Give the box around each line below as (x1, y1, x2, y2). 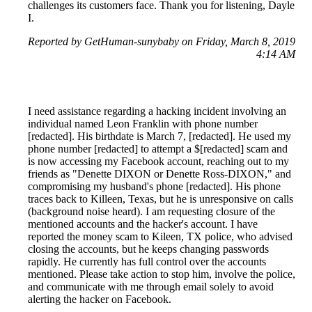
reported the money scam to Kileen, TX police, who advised (28, 231, 292, 243)
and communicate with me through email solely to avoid (28, 281, 274, 293)
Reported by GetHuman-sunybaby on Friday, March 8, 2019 (28, 36, 295, 48)
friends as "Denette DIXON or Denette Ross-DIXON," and (28, 168, 291, 180)
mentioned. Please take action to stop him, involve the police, (28, 268, 295, 281)
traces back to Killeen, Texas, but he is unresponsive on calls (28, 193, 293, 205)
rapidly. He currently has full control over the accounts (28, 256, 266, 268)
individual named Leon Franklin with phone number (28, 118, 258, 130)
